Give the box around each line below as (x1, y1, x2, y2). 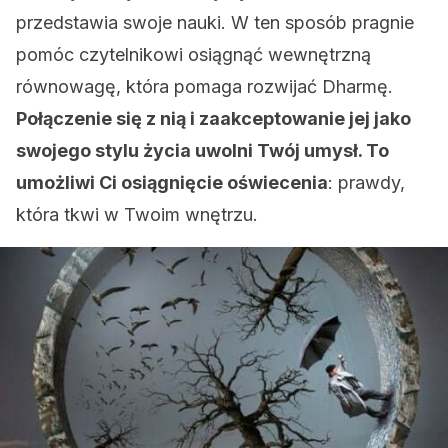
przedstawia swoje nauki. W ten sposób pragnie (16, 12, 414, 33)
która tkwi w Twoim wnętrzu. (16, 204, 258, 225)
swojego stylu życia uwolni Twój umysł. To (16, 140, 389, 161)
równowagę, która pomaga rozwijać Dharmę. (16, 76, 393, 97)
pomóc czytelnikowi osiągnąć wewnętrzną (16, 44, 371, 65)
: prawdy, (328, 172, 405, 193)
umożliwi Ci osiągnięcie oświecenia (16, 172, 328, 193)
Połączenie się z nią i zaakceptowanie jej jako (16, 108, 411, 129)
